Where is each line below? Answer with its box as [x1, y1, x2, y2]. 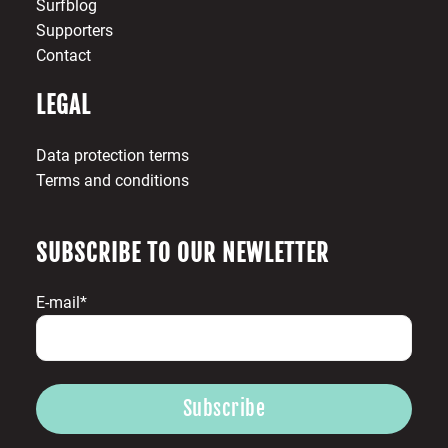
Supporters [35, 21, 113, 41]
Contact [35, 46, 91, 66]
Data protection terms [35, 146, 189, 166]
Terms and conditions [35, 171, 189, 191]
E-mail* [35, 293, 87, 313]
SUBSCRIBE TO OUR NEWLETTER [35, 239, 329, 269]
